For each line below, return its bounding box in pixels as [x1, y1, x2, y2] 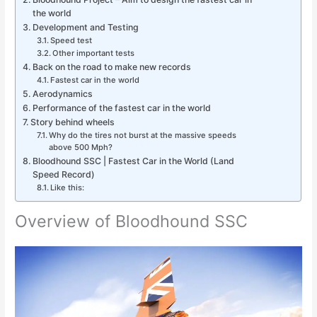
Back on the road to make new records [32, 61, 191, 72]
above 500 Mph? [48, 142, 113, 152]
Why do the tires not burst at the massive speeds [48, 129, 236, 140]
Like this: [50, 182, 84, 192]
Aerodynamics [32, 88, 93, 99]
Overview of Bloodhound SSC [15, 211, 248, 232]
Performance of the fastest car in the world [32, 102, 211, 113]
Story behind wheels [30, 116, 115, 127]
